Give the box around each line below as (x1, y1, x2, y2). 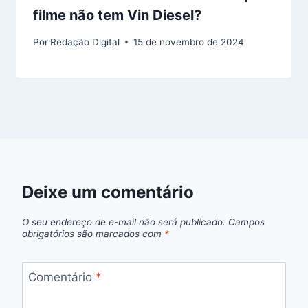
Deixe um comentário (22, 181, 194, 202)
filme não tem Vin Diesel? (33, 6, 201, 23)
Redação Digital (50, 36, 120, 47)
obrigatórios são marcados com (22, 228, 164, 239)
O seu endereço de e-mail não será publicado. (22, 216, 225, 228)
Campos (228, 216, 265, 228)
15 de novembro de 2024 (133, 36, 245, 47)
